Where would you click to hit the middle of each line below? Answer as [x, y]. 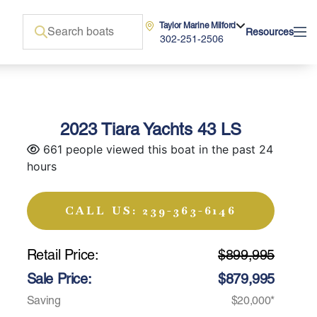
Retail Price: [63, 255]
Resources [270, 32]
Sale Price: [59, 279]
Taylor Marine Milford [197, 25]
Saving [44, 300]
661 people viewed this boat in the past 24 [156, 149]
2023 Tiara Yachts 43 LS [150, 129]
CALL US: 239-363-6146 [150, 211]
